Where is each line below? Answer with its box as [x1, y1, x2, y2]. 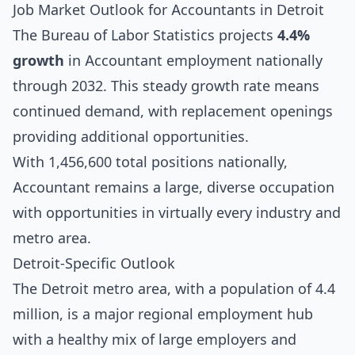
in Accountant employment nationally [64, 52, 323, 69]
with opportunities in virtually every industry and [13, 204, 341, 221]
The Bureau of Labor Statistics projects [13, 27, 277, 44]
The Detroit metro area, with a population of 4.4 [13, 281, 335, 297]
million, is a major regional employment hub [13, 306, 313, 323]
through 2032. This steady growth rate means [13, 78, 319, 94]
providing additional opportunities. [13, 128, 249, 145]
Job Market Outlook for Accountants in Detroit [13, 2, 324, 18]
